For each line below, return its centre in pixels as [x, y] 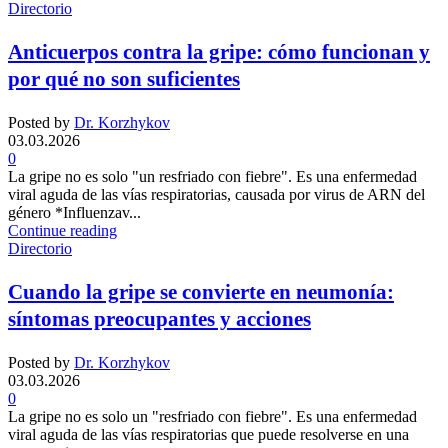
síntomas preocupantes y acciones [159, 319]
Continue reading [62, 231]
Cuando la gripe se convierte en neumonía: [201, 292]
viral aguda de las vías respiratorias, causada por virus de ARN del [216, 195]
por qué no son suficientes [124, 79]
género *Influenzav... [74, 213]
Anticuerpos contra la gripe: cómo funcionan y [219, 52]
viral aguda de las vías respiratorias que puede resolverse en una [208, 435]
